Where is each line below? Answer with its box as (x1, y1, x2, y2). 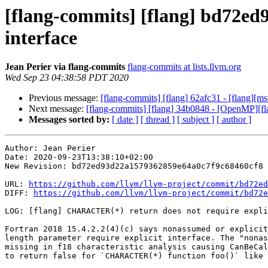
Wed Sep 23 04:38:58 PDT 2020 (5, 72, 129, 83)
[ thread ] (141, 114, 175, 125)
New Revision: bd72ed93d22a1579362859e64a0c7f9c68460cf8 (5, 162, 263, 171)
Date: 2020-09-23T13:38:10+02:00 (5, 153, 153, 162)
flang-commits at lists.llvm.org (127, 62, 241, 72)
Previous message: (29, 93, 100, 103)
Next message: (29, 103, 86, 114)
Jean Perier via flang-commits (5, 62, 125, 72)
